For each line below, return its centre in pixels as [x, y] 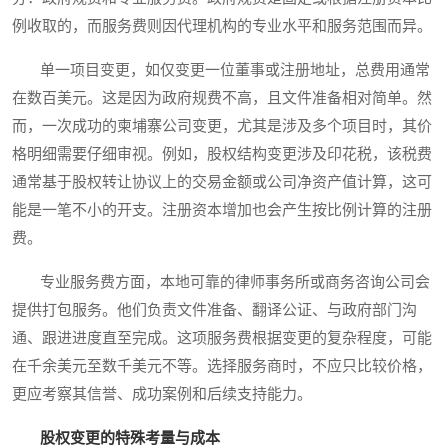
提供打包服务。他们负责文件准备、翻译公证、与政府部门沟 [214, 310]
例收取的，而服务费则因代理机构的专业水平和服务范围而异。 [222, 26]
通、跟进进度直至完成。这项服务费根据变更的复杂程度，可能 [222, 338]
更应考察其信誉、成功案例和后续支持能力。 [162, 394]
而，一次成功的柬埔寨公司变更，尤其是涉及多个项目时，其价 [222, 126]
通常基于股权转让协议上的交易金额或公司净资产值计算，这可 [222, 182]
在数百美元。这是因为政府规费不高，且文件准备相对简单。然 [222, 98]
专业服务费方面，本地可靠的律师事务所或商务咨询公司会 [221, 282]
